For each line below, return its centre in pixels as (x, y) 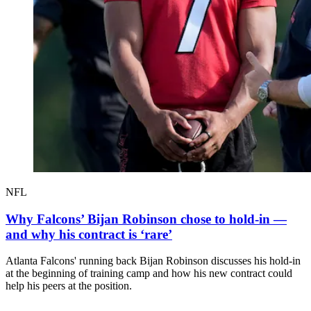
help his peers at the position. (69, 286)
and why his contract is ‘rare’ (89, 234)
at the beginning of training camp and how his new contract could (149, 274)
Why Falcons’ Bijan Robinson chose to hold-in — (146, 219)
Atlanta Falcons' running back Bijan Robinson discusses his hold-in (153, 261)
